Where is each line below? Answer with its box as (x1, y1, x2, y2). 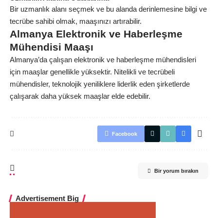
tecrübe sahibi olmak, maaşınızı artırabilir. (10, 17, 142, 25)
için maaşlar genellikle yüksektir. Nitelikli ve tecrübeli (10, 68, 175, 76)
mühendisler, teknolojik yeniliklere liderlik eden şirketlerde (10, 80, 190, 88)
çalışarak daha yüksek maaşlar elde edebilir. (10, 92, 150, 100)
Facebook (112, 131, 137, 137)
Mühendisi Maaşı (10, 41, 93, 53)
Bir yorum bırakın (154, 168, 199, 174)
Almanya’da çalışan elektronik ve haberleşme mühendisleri (10, 55, 196, 64)
